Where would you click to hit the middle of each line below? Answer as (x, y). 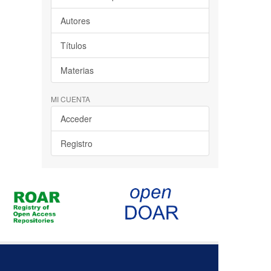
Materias (77, 70)
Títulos (73, 46)
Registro (76, 144)
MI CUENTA (70, 99)
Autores (75, 21)
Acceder (76, 119)
